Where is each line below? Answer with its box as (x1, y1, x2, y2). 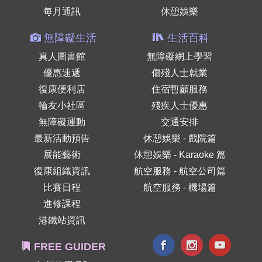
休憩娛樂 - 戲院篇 (143, 133, 216, 143)
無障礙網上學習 (147, 51, 213, 61)
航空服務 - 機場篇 (143, 182, 216, 192)
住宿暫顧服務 (151, 84, 208, 94)
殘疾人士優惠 (151, 101, 208, 111)
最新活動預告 (33, 133, 90, 143)
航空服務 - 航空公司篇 (133, 166, 226, 176)
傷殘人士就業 (151, 68, 208, 78)
